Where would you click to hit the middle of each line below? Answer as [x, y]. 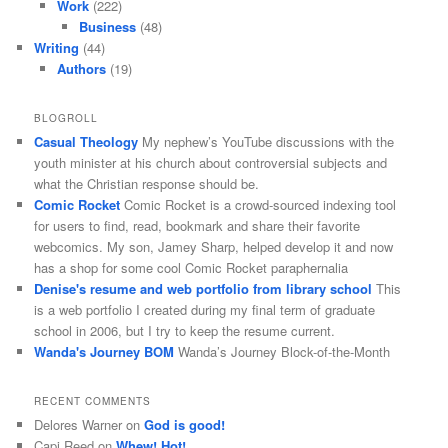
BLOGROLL [66, 117]
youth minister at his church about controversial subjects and [211, 162]
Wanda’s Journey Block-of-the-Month [282, 351]
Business [108, 26]
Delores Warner [78, 425]
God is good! [185, 425]
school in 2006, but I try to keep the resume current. [185, 330]
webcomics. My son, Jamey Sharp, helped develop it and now [214, 246]
